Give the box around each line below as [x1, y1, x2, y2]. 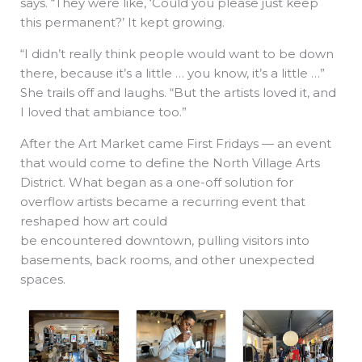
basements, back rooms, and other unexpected [20, 251, 314, 267]
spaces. [20, 271, 69, 287]
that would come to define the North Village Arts [20, 154, 320, 170]
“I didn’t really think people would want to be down [20, 45, 334, 61]
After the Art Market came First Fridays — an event [20, 135, 331, 151]
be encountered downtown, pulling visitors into [20, 232, 309, 248]
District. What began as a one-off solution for [20, 174, 293, 190]
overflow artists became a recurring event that [20, 193, 305, 209]
